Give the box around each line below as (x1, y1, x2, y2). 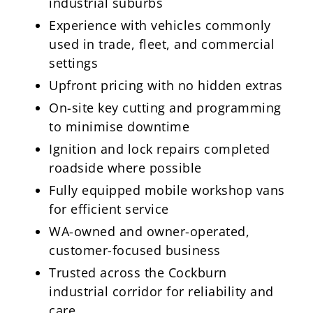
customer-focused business (49, 241, 221, 259)
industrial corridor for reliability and (49, 282, 274, 300)
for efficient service (49, 200, 169, 217)
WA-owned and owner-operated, (49, 222, 249, 240)
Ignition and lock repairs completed (49, 140, 270, 157)
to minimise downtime (49, 117, 189, 135)
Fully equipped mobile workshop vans (49, 181, 285, 198)
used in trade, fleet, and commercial (49, 35, 275, 52)
